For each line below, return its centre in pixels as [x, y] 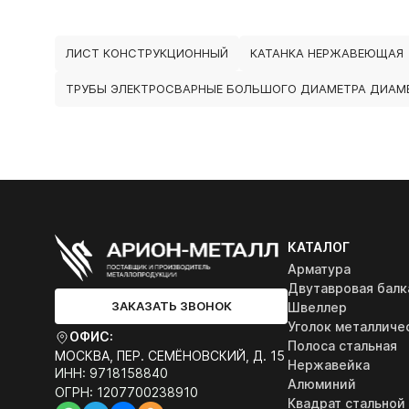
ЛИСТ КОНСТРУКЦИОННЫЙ [147, 53]
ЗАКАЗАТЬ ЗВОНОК [171, 305]
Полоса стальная [342, 346]
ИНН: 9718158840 [111, 372]
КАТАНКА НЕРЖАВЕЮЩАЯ [327, 53]
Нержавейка [329, 365]
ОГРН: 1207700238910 [126, 392]
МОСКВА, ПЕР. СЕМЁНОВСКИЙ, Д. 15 [170, 355]
